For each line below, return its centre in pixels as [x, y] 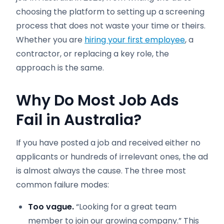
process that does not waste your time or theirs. [111, 26]
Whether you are [50, 40]
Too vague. [51, 207]
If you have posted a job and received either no [108, 143]
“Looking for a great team [125, 207]
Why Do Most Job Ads [97, 100]
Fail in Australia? [79, 120]
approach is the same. [60, 68]
